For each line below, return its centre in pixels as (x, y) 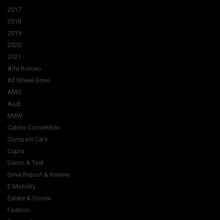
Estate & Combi (29, 198)
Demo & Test (26, 163)
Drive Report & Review (39, 174)
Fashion (19, 210)
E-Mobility (21, 186)
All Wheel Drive (28, 80)
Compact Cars (27, 139)
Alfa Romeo (24, 68)
